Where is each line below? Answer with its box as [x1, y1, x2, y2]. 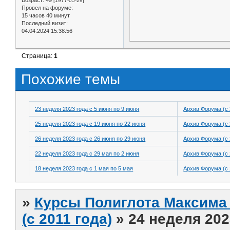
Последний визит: [22, 20, 68, 27]
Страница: [22, 52, 54, 60]
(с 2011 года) [22, 210, 112, 227]
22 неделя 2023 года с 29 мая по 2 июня [35, 150, 140, 157]
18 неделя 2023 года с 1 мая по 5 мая [35, 165, 133, 171]
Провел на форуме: [22, 5, 73, 11]
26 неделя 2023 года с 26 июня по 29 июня [35, 135, 146, 142]
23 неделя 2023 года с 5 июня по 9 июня [35, 105, 140, 112]
